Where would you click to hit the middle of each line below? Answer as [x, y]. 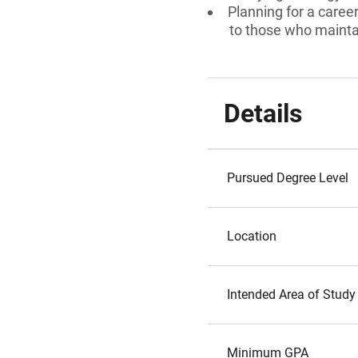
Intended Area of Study [291, 294]
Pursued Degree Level [288, 178]
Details [263, 113]
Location [252, 236]
